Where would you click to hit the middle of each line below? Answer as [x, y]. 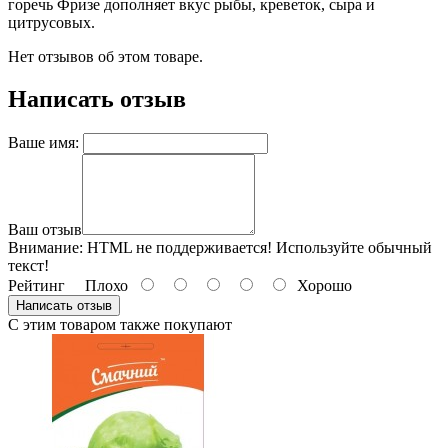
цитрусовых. [51, 22]
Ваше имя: [43, 142]
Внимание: [45, 247]
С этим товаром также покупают [120, 324]
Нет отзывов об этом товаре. [105, 56]
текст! [28, 265]
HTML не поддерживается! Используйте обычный [257, 247]
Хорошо [320, 285]
